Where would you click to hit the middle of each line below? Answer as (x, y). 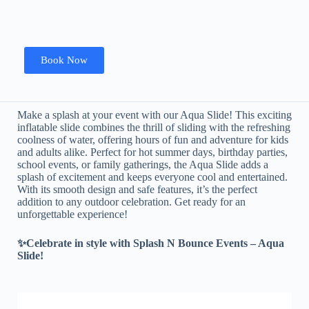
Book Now (64, 60)
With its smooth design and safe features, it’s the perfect (137, 189)
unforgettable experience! (72, 214)
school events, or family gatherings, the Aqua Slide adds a (143, 164)
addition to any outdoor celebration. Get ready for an (131, 201)
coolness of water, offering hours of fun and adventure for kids (153, 139)
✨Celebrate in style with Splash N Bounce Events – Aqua (151, 243)
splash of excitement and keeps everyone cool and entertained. (152, 177)
